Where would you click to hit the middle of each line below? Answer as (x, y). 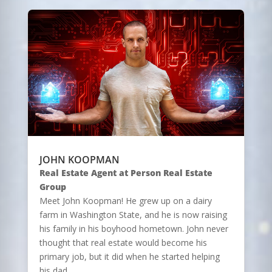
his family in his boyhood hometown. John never (134, 229)
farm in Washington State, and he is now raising (133, 215)
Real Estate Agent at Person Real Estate (126, 173)
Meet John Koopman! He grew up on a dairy (125, 201)
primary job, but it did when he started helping (129, 257)
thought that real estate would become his (123, 243)
